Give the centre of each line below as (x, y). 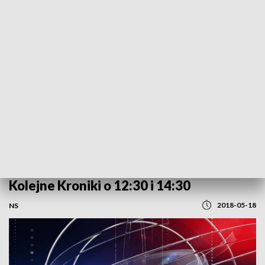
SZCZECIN (104, 15)
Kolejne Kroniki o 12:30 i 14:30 (100, 185)
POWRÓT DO (119, 10)
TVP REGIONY (118, 17)
